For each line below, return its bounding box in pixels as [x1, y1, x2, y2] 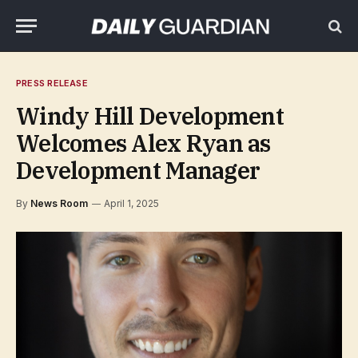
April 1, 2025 [104, 197, 159, 209]
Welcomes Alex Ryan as [16, 128, 271, 158]
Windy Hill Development [16, 101, 284, 131]
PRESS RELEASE [16, 78, 88, 89]
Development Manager [16, 155, 261, 185]
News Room [30, 197, 88, 209]
